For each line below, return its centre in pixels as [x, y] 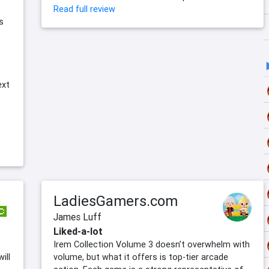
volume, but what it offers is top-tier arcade [141, 257]
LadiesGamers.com [116, 201]
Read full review [84, 9]
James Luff [77, 217]
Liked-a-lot [78, 231]
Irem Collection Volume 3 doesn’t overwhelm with [152, 245]
